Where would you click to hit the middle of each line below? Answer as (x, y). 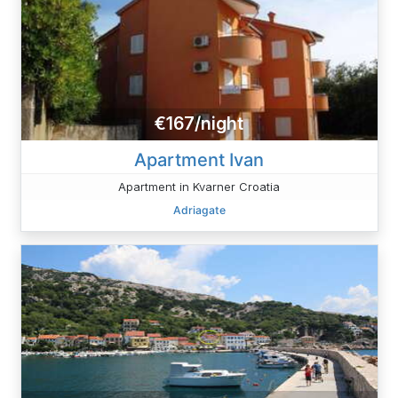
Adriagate (199, 210)
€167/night (199, 124)
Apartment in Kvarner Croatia (199, 186)
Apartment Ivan (199, 159)
